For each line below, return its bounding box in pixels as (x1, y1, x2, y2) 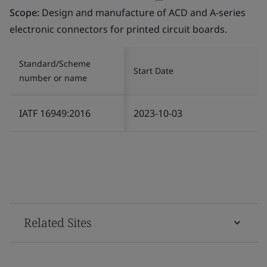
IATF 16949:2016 (19, 106, 91, 120)
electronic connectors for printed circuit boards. (10, 22, 227, 36)
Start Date (133, 64, 173, 76)
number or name (19, 72, 87, 83)
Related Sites (24, 214, 92, 231)
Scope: (10, 5, 42, 19)
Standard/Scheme (19, 57, 91, 69)
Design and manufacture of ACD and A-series (42, 5, 246, 19)
